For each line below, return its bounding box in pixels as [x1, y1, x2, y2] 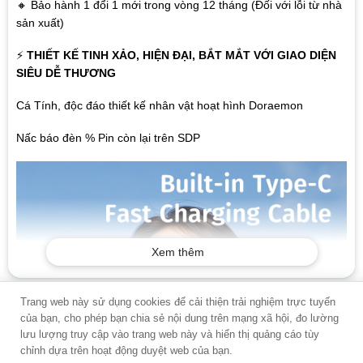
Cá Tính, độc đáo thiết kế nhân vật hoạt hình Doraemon [15, 99, 303, 113]
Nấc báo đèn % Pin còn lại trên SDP [15, 131, 200, 145]
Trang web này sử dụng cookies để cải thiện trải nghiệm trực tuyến [20, 295, 335, 308]
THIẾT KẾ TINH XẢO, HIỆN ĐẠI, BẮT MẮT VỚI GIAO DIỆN [23, 48, 336, 62]
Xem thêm [151, 245, 204, 258]
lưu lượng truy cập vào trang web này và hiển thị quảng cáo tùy [20, 327, 319, 340]
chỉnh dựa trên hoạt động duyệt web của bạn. [20, 344, 233, 357]
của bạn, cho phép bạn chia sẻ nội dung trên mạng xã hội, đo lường [20, 311, 339, 324]
